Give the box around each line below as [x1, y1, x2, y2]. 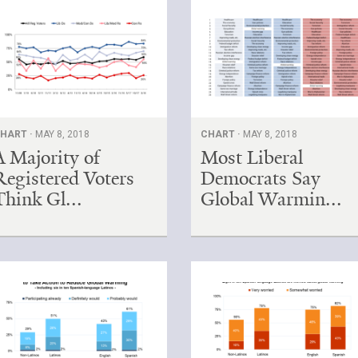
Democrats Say [201, 165, 321, 190]
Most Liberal [201, 145, 304, 169]
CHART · [201, 128, 244, 140]
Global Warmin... [201, 186, 343, 211]
